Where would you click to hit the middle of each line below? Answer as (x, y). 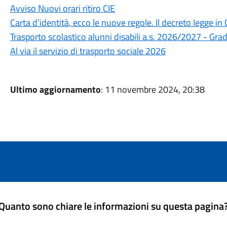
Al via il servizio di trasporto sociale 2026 (88, 51)
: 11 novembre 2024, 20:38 (153, 89)
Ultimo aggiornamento (55, 89)
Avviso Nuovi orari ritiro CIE (62, 8)
